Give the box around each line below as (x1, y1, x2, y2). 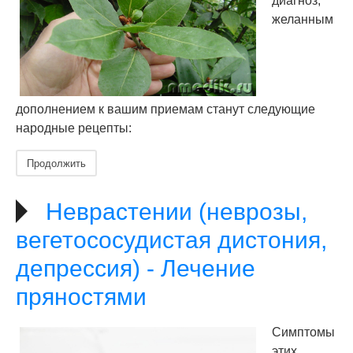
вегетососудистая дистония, (16, 227, 327, 253)
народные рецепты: (16, 121, 132, 135)
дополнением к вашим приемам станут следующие (16, 102, 315, 116)
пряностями (16, 284, 147, 310)
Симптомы (272, 325, 335, 339)
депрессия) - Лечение (16, 255, 255, 281)
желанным (272, 13, 333, 26)
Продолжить (27, 155, 86, 170)
